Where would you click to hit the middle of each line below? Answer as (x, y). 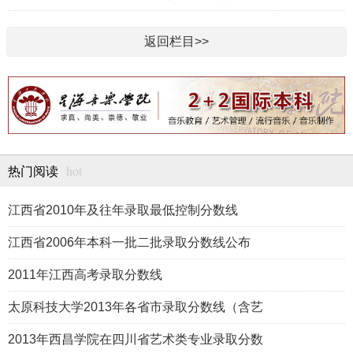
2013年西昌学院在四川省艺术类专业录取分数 (136, 340)
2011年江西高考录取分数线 (85, 275)
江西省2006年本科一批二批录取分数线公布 (129, 243)
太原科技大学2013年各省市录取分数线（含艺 (136, 307)
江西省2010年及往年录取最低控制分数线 (123, 210)
